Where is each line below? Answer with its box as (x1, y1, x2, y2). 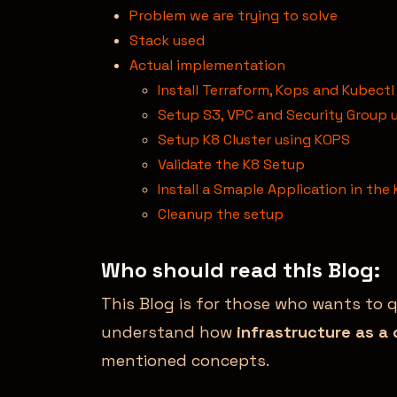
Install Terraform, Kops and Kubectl (158, 80, 394, 99)
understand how (101, 321, 237, 342)
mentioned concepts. (101, 349, 269, 370)
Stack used (129, 30, 205, 50)
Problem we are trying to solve (129, 5, 338, 25)
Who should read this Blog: (101, 255, 380, 284)
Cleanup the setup (158, 204, 284, 223)
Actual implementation (129, 55, 285, 74)
